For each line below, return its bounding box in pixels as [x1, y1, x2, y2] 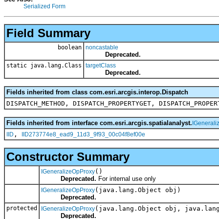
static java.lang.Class [6, 62, 82, 69]
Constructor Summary [6, 150, 130, 163]
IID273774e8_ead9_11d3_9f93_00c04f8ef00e [22, 131, 145, 138]
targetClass [86, 62, 116, 69]
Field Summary [6, 26, 90, 40]
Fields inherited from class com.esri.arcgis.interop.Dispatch [6, 88, 188, 96]
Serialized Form [23, 3, 66, 10]
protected [6, 204, 37, 212]
